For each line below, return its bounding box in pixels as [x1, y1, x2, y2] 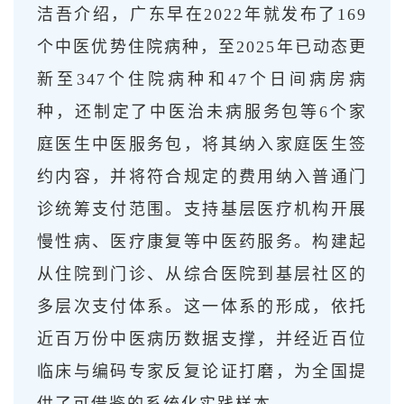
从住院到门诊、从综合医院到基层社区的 [37, 264, 367, 283]
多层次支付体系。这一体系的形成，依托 [37, 297, 367, 316]
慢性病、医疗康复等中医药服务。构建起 [37, 232, 367, 251]
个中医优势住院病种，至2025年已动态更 [37, 37, 367, 56]
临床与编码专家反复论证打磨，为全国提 [37, 362, 367, 381]
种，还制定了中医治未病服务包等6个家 [37, 102, 367, 121]
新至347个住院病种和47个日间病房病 [37, 69, 367, 88]
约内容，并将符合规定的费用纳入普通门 [37, 167, 367, 186]
